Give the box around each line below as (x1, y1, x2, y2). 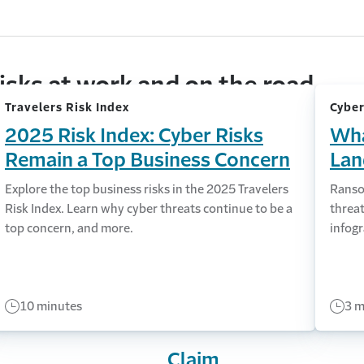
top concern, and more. (4, 221, 133, 234)
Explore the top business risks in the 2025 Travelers (4, 182, 288, 195)
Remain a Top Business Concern (4, 149, 290, 170)
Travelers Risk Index (4, 101, 129, 113)
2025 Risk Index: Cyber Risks (4, 125, 263, 145)
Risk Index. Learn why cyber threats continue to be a (4, 201, 292, 214)
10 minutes (19, 299, 82, 312)
